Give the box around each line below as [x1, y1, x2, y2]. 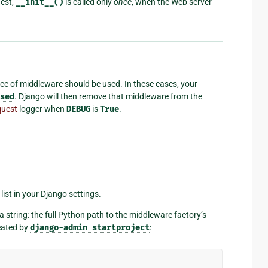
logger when [17, 103, 66, 114]
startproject [92, 223, 150, 233]
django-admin [30, 223, 87, 233]
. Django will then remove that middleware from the [14, 91, 202, 101]
